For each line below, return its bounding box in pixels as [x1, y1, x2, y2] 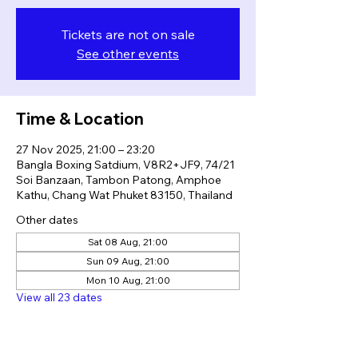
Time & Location [16, 109, 144, 129]
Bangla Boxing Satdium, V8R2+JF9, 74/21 [16, 157, 235, 172]
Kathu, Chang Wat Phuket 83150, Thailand [16, 188, 233, 202]
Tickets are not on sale [61, 26, 195, 42]
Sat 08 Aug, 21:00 [88, 236, 168, 248]
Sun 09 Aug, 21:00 [86, 255, 169, 267]
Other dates [16, 213, 78, 227]
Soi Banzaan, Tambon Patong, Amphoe [16, 173, 221, 187]
